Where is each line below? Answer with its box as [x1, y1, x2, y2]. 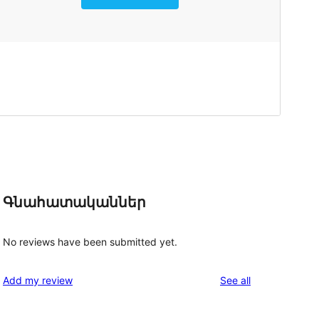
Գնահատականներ [3, 194, 146, 211]
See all [220, 273, 251, 286]
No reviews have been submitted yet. [3, 235, 177, 248]
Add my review [3, 273, 73, 286]
